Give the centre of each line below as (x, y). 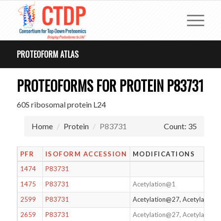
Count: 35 (181, 126)
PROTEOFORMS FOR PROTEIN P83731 (110, 86)
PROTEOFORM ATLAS (47, 54)
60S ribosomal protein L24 (61, 104)
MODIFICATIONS (164, 154)
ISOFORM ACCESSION (86, 154)
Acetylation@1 (154, 184)
